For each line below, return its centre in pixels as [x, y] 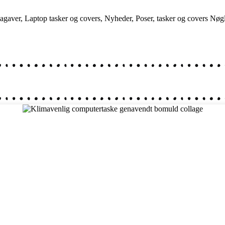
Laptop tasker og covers [63, 18]
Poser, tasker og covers [172, 18]
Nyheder [118, 18]
